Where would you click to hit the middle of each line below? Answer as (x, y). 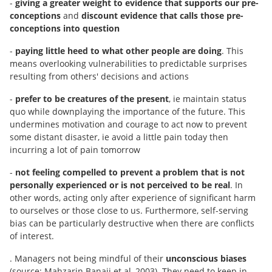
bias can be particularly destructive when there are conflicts (132, 223)
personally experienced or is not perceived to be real (120, 185)
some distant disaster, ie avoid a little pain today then (119, 137)
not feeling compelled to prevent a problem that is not (130, 172)
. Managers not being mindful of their (88, 258)
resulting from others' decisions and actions (99, 76)
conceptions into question (65, 28)
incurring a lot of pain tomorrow (75, 150)
